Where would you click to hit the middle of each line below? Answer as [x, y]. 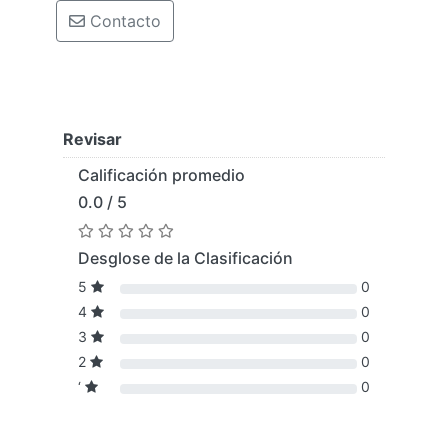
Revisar [92, 139]
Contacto [123, 21]
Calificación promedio [161, 175]
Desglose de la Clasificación [185, 258]
